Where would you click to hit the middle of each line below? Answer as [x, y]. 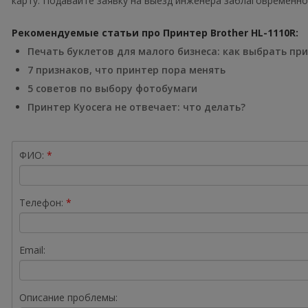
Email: [33, 250]
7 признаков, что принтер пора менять [127, 70]
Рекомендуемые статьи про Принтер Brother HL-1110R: [155, 33]
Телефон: [42, 202]
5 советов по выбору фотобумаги [113, 88]
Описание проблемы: [69, 297]
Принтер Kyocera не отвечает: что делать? [137, 107]
